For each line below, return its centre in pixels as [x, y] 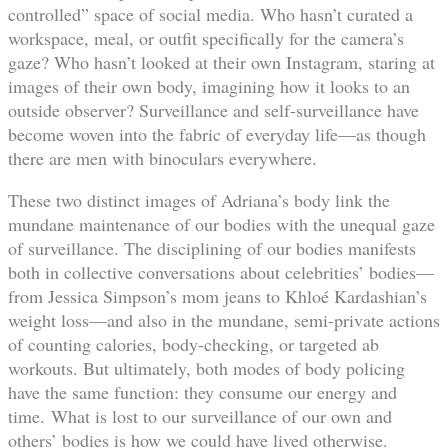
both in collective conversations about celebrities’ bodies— [221, 271]
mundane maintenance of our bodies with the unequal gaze [221, 223]
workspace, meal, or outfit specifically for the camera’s [206, 37]
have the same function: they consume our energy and [202, 391]
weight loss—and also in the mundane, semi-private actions [224, 319]
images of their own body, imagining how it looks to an [209, 85]
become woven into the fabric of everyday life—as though [217, 133]
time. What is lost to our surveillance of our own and [200, 415]
